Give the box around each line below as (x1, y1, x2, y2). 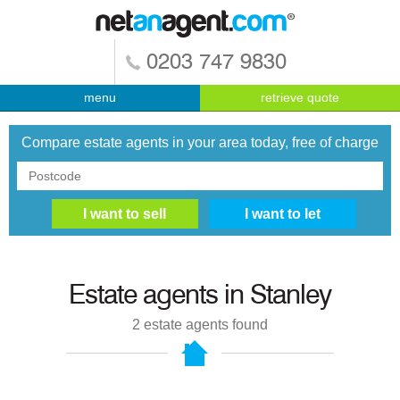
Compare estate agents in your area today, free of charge (21, 134, 379, 150)
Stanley (250, 282, 331, 310)
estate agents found (140, 317, 268, 333)
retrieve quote (261, 90, 339, 104)
